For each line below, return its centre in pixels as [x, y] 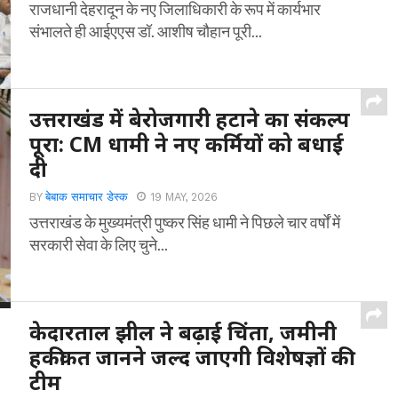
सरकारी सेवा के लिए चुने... [99, 244]
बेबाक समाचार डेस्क [87, 197]
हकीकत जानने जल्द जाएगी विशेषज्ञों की [190, 357]
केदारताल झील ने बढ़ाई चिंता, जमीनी [183, 332]
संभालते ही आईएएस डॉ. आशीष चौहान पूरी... [146, 31]
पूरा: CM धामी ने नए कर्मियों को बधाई [187, 144]
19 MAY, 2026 [184, 197]
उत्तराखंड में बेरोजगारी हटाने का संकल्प [190, 119]
